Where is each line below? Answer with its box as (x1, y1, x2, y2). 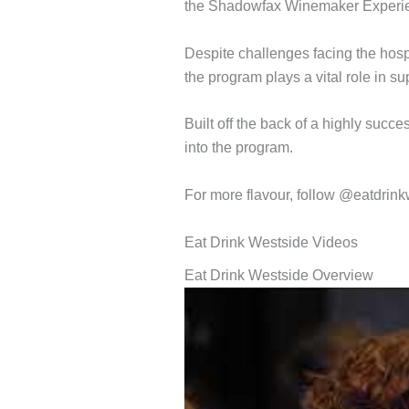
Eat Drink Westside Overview (184, 267, 373, 283)
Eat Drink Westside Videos (184, 234, 358, 250)
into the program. (184, 140, 293, 156)
